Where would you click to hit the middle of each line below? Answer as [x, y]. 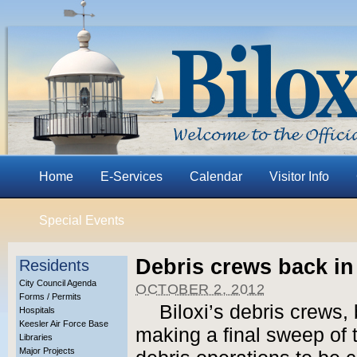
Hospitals [37, 310]
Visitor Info [299, 177]
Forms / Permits [50, 296]
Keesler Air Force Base [64, 324]
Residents [54, 265]
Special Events [82, 220]
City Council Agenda [58, 283]
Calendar [216, 177]
